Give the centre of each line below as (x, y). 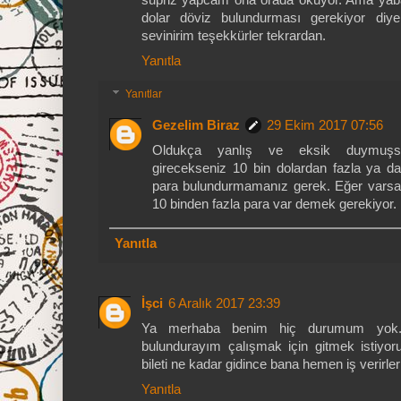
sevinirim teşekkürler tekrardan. (234, 36)
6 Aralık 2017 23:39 (224, 303)
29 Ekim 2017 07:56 (325, 125)
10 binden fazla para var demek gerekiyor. (274, 204)
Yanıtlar (144, 94)
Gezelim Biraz (196, 125)
